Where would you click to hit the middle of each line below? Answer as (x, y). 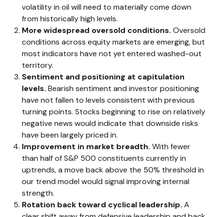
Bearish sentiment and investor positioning (123, 89)
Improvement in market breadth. (86, 147)
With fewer (170, 147)
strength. (38, 193)
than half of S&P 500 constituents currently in (104, 158)
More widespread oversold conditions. (96, 31)
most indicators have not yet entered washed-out (112, 54)
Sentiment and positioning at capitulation (103, 77)
